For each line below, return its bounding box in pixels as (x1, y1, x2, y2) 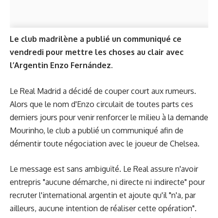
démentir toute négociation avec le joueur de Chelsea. (10, 138, 200, 148)
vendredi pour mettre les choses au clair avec (10, 47, 183, 57)
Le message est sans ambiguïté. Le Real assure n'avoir (10, 164, 198, 174)
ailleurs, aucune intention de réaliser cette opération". (10, 203, 197, 213)
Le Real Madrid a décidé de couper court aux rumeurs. (10, 86, 196, 96)
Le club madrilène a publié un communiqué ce (10, 34, 182, 44)
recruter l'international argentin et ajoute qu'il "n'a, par (10, 190, 196, 200)
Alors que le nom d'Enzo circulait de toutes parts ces (10, 99, 193, 109)
